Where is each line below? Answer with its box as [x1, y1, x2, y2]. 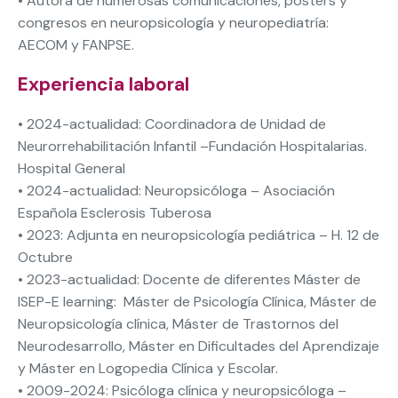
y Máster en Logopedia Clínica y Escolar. [18, 358, 278, 378]
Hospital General [18, 158, 125, 178]
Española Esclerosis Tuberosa [18, 203, 211, 222]
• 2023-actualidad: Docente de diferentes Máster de [18, 269, 361, 289]
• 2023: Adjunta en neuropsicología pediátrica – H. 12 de [18, 225, 379, 244]
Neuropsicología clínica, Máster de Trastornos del [18, 314, 338, 333]
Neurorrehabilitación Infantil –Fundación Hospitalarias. [18, 136, 367, 155]
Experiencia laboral [18, 71, 189, 97]
